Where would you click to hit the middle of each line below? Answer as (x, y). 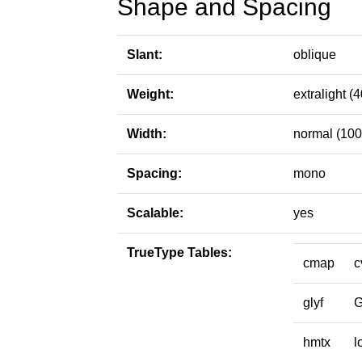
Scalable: (155, 213)
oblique (315, 55)
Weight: (150, 94)
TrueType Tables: (179, 253)
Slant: (145, 55)
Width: (147, 134)
